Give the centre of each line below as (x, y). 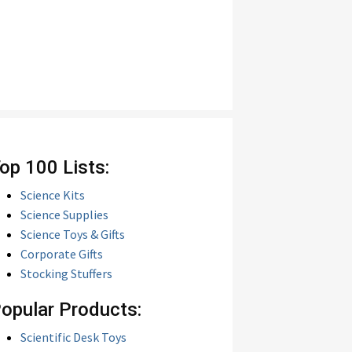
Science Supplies (64, 214)
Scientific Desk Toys (73, 337)
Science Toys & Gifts (73, 234)
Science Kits (53, 195)
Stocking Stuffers (66, 273)
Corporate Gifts (62, 254)
